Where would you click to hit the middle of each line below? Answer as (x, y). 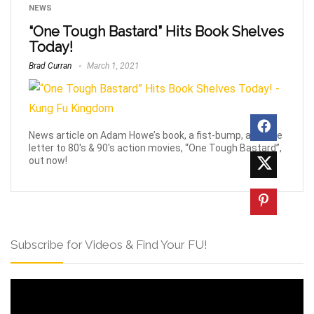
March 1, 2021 (112, 66)
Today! (51, 47)
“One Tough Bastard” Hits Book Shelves (156, 32)
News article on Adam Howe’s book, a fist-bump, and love (156, 135)
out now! (48, 160)
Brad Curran (50, 66)
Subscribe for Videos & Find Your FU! (109, 244)
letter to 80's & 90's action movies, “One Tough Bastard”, (155, 148)
